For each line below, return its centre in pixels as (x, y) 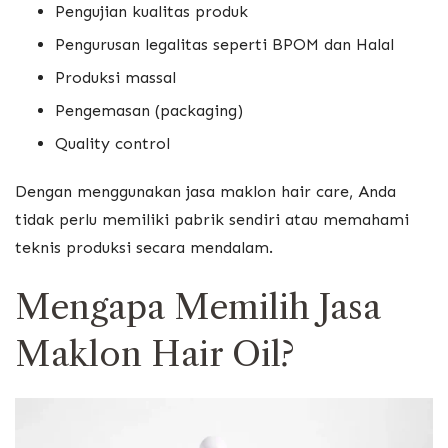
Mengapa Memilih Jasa (198, 306)
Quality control (112, 144)
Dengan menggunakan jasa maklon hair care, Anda (205, 192)
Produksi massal (115, 78)
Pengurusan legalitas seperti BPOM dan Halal (224, 45)
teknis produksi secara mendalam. (144, 248)
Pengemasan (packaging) (149, 111)
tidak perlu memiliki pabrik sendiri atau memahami (212, 220)
